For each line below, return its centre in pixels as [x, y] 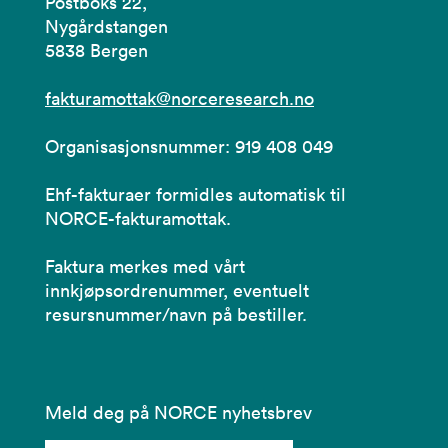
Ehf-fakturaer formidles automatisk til [195, 194]
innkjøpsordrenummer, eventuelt [177, 290]
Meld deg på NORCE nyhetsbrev [178, 412]
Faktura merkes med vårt [145, 266]
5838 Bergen [96, 50]
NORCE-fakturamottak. [138, 218]
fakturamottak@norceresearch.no [179, 98]
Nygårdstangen [106, 26]
